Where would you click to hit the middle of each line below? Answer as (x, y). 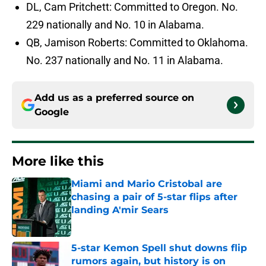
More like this (58, 161)
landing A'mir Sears (120, 210)
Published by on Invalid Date (122, 222)
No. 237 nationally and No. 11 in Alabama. (125, 61)
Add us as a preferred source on (114, 98)
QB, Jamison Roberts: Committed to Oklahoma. (137, 43)
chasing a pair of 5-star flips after (154, 197)
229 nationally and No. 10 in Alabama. (115, 25)
